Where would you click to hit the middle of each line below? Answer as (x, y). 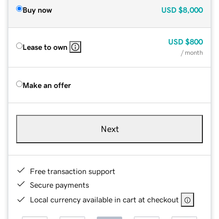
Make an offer (47, 85)
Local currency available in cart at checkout (104, 199)
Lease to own (45, 47)
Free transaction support (73, 171)
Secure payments (59, 185)
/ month (192, 52)
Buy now (37, 10)
